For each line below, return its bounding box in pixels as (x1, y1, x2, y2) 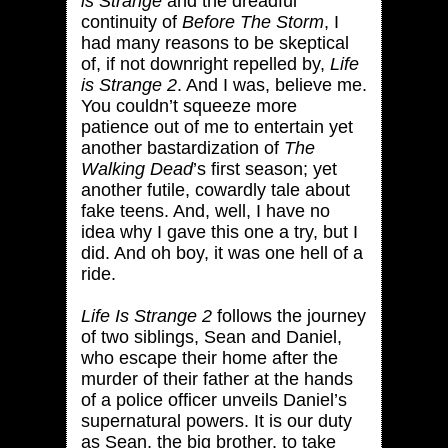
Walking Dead (80, 158, 193, 179)
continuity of (80, 11, 182, 32)
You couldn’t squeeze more (80, 95, 297, 116)
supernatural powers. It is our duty (80, 410, 352, 431)
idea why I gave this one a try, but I (80, 221, 358, 242)
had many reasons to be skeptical (80, 32, 349, 53)
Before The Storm (181, 11, 324, 32)
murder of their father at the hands (80, 368, 353, 389)
